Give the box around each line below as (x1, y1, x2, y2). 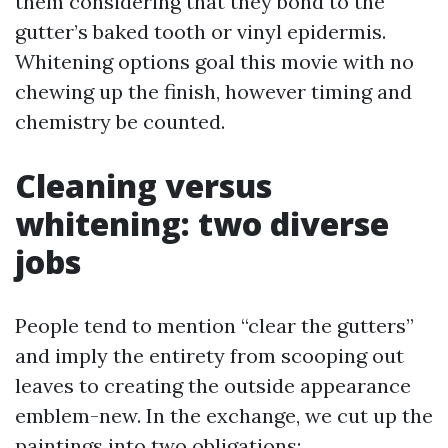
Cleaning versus (15, 164, 272, 207)
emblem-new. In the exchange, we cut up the (15, 403, 433, 428)
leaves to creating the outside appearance (15, 373, 411, 398)
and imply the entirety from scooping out (15, 343, 404, 368)
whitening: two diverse (15, 202, 389, 245)
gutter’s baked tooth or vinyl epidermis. (15, 19, 386, 44)
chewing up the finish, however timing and (15, 79, 412, 104)
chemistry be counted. (15, 109, 225, 134)
